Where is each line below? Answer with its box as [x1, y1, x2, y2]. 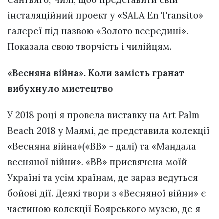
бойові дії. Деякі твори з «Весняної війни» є [7, 187, 206, 199]
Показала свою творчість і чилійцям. [7, 40, 172, 52]
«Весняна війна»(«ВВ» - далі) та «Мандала [7, 140, 196, 153]
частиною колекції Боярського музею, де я [7, 203, 200, 215]
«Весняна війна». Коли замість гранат [7, 66, 184, 79]
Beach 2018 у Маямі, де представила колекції [7, 125, 210, 137]
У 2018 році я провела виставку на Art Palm [7, 109, 199, 121]
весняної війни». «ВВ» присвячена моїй [7, 156, 187, 168]
